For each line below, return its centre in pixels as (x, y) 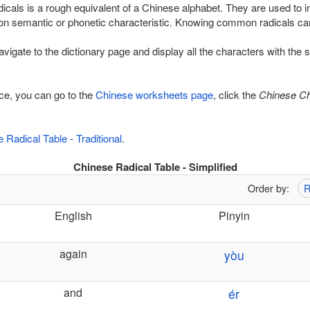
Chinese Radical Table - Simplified (155, 167)
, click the (236, 94)
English (73, 216)
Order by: (273, 188)
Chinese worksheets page (154, 94)
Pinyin (234, 216)
